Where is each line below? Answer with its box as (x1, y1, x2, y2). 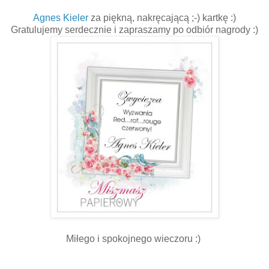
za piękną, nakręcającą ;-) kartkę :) (88, 12, 236, 23)
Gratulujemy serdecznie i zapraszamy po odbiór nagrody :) (11, 24, 258, 35)
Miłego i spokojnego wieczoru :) (66, 233, 203, 244)
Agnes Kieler (33, 12, 88, 23)
